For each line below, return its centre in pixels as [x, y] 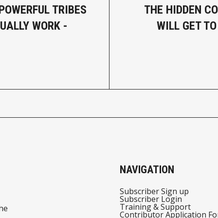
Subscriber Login [151, 199]
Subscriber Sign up [154, 191]
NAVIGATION [147, 170]
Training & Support [155, 207]
